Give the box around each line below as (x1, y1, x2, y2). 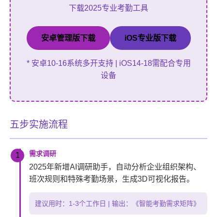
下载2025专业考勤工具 (69, 4, 148, 12)
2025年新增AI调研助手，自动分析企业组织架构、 (29, 163, 201, 171)
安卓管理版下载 (41, 34, 95, 42)
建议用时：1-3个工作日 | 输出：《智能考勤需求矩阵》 (35, 200, 200, 207)
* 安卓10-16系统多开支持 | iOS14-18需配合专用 (26, 59, 191, 67)
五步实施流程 (10, 119, 68, 130)
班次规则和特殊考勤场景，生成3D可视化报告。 (29, 175, 194, 183)
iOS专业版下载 (124, 34, 176, 42)
